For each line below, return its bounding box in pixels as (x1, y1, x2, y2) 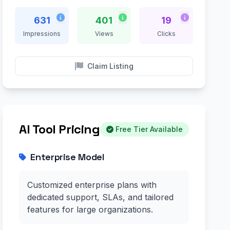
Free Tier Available (115, 125, 183, 133)
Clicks (157, 30, 176, 37)
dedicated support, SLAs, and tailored (27, 192, 174, 202)
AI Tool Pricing (19, 121, 100, 137)
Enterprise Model (30, 151, 104, 163)
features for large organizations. (27, 204, 154, 215)
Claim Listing (87, 62, 133, 70)
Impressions (23, 30, 61, 37)
